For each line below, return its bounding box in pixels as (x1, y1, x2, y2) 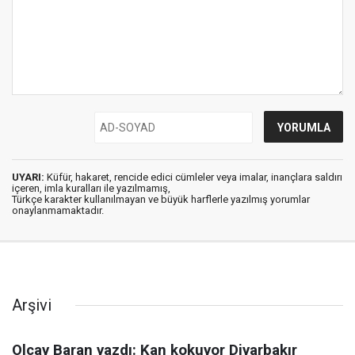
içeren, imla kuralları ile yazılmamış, (12, 182, 170, 194)
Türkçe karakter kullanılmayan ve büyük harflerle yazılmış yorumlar (12, 193, 310, 205)
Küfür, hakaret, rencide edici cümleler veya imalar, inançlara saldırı (44, 171, 342, 183)
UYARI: (12, 171, 44, 183)
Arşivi (12, 296, 52, 315)
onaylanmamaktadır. (12, 204, 104, 216)
